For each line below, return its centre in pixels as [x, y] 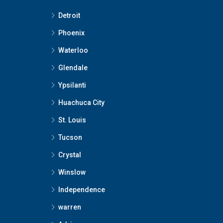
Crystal [70, 155]
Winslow [72, 172]
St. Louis [72, 120]
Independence [82, 190]
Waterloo [73, 51]
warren [70, 207]
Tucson [70, 138]
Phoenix [71, 33]
